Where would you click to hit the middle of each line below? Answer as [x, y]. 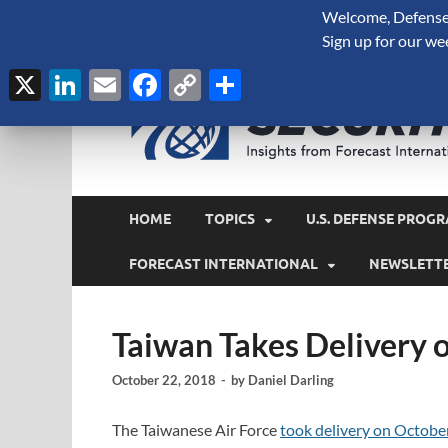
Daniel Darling [291, 380]
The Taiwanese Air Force [196, 430]
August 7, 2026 [154, 17]
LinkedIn [141, 84]
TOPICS [230, 218]
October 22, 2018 [164, 380]
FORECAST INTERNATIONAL [223, 263]
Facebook [229, 84]
